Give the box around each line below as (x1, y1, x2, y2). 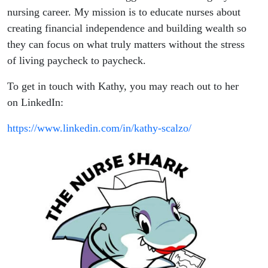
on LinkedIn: (7, 96, 63, 108)
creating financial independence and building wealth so (7, 22, 246, 34)
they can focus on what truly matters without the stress (7, 38, 245, 50)
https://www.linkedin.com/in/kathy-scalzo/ (7, 121, 194, 134)
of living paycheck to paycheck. (7, 54, 146, 66)
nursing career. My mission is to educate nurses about (7, 5, 240, 18)
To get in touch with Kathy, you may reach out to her (7, 80, 239, 92)
